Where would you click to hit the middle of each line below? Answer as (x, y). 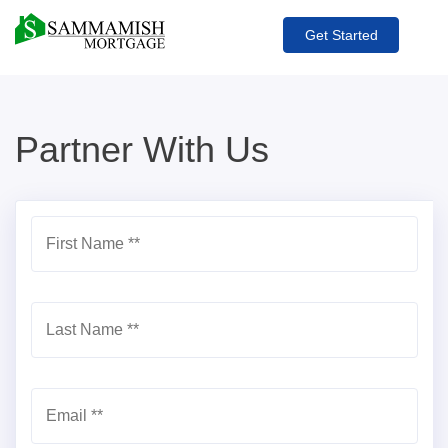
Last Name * (89, 329)
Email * (71, 415)
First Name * (90, 243)
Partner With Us (142, 149)
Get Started (341, 34)
